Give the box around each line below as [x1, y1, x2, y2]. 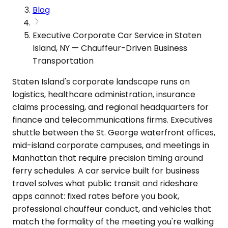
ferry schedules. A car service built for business [12, 164, 199, 177]
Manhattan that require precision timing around [12, 152, 203, 164]
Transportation [33, 54, 94, 67]
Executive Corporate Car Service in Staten [33, 29, 202, 41]
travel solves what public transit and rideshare [12, 177, 198, 189]
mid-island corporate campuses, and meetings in [12, 139, 209, 151]
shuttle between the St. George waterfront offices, [12, 126, 215, 138]
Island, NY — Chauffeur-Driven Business [33, 42, 187, 54]
